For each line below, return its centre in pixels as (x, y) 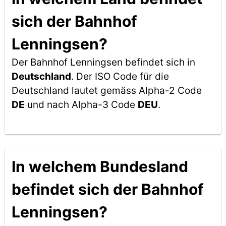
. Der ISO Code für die (120, 76)
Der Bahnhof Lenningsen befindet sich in (103, 62)
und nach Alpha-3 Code (81, 105)
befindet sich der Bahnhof (107, 189)
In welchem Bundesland (100, 166)
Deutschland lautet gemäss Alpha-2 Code (106, 91)
